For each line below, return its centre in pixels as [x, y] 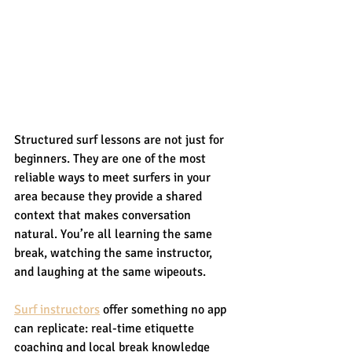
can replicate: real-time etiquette [106, 328]
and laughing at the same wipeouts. [110, 271]
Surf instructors [57, 309]
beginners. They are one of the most [112, 158]
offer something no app [165, 309]
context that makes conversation [104, 215]
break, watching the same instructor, [115, 253]
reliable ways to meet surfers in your [114, 177]
